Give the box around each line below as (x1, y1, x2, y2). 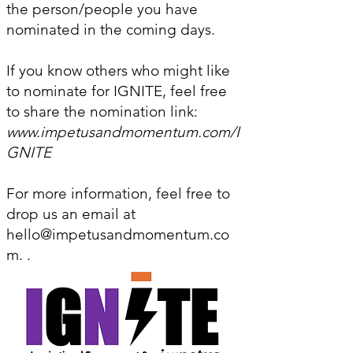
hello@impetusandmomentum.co (6, 225, 229, 243)
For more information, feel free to (6, 184, 230, 203)
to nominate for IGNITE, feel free (6, 82, 227, 100)
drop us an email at (6, 205, 136, 223)
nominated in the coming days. (6, 20, 215, 39)
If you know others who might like (6, 61, 230, 80)
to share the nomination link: (6, 102, 202, 121)
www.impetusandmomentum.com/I (6, 123, 240, 141)
